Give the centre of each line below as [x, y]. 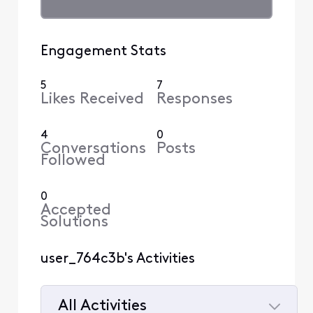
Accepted [75, 210]
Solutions [74, 222]
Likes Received [92, 99]
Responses [195, 99]
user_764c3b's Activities [117, 259]
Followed [73, 161]
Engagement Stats [103, 51]
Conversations [93, 149]
